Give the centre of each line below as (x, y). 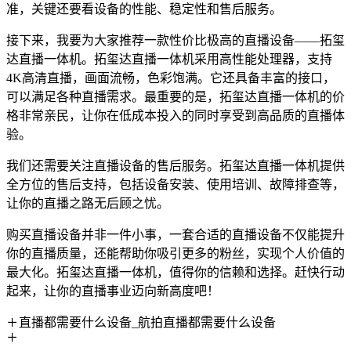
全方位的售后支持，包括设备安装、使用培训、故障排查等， (175, 185)
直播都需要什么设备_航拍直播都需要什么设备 (147, 322)
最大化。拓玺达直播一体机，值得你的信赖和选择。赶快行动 (175, 272)
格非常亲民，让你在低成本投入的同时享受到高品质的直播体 (175, 116)
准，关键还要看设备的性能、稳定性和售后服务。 (144, 9)
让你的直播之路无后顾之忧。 (88, 203)
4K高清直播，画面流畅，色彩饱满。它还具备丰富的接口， (171, 78)
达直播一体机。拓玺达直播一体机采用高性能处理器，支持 (169, 59)
